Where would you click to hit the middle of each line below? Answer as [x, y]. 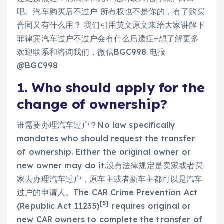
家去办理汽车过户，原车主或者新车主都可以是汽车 [110, 179]
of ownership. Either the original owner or [104, 152]
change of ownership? [92, 104]
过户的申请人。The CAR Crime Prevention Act [107, 192]
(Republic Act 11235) [58, 206]
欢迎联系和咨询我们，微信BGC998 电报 [91, 52]
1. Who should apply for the [111, 87]
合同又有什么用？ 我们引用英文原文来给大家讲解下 [111, 25]
